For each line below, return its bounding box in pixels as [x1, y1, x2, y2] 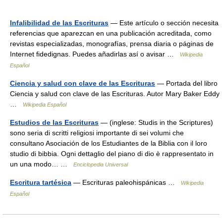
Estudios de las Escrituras [10, 118, 99, 126]
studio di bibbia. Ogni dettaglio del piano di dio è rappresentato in [10, 150, 214, 158]
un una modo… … [10, 160, 73, 168]
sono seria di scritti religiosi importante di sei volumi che [10, 129, 184, 137]
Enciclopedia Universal [73, 162, 128, 167]
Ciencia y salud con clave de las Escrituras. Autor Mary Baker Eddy [10, 90, 220, 98]
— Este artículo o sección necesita [109, 19, 219, 27]
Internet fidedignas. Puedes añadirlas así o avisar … [10, 50, 180, 58]
